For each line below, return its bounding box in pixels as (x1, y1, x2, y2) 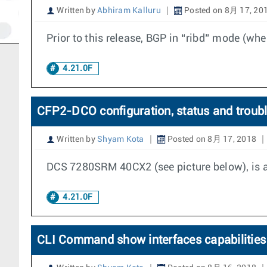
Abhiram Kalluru (97, 7, 161, 15)
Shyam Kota (97, 135, 144, 144)
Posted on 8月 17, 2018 (165, 135, 256, 144)
